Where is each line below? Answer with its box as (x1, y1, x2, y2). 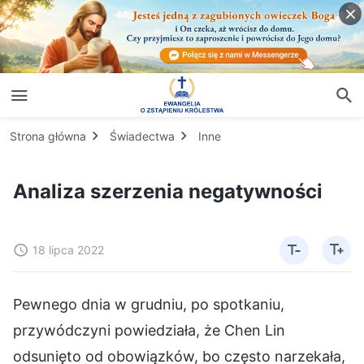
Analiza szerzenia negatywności (13, 179, 323, 203)
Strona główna (10, 128, 86, 143)
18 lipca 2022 (32, 242, 104, 257)
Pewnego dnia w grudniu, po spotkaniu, (13, 295, 284, 313)
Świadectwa (110, 128, 175, 143)
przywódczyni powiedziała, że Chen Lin (13, 321, 285, 339)
